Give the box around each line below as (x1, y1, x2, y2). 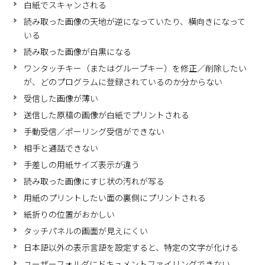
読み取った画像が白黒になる (24, 46, 132, 58)
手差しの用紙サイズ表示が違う (24, 159, 140, 171)
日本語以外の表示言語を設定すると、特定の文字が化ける (24, 241, 239, 254)
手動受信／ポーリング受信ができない (24, 125, 165, 138)
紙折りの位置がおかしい (24, 208, 115, 221)
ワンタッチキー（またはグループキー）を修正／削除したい (24, 62, 247, 75)
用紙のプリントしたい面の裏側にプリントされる (24, 192, 206, 204)
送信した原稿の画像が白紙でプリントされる (24, 109, 190, 121)
